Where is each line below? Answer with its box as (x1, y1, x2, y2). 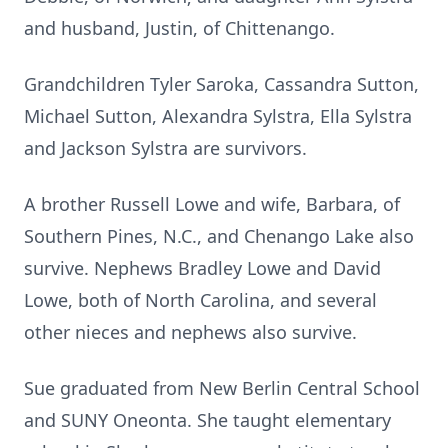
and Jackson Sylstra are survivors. (24, 136, 307, 160)
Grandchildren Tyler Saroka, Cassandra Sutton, (24, 72, 419, 96)
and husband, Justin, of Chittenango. (24, 16, 335, 40)
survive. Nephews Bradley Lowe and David (24, 256, 381, 280)
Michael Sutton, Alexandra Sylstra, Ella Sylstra (24, 104, 412, 128)
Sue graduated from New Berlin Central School (24, 376, 420, 400)
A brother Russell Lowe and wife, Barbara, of (24, 192, 400, 216)
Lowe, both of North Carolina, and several (24, 288, 377, 312)
